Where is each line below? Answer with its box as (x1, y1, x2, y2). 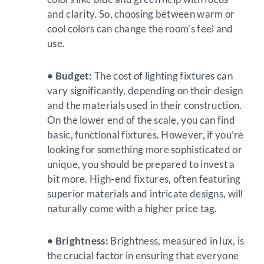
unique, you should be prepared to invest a (47, 158, 235, 170)
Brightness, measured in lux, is (108, 234, 245, 247)
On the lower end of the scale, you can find (47, 114, 235, 126)
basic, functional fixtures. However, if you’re (47, 128, 244, 141)
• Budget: (47, 70, 93, 82)
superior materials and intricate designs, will (47, 187, 243, 200)
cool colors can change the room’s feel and (47, 22, 233, 35)
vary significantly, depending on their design (47, 84, 243, 97)
